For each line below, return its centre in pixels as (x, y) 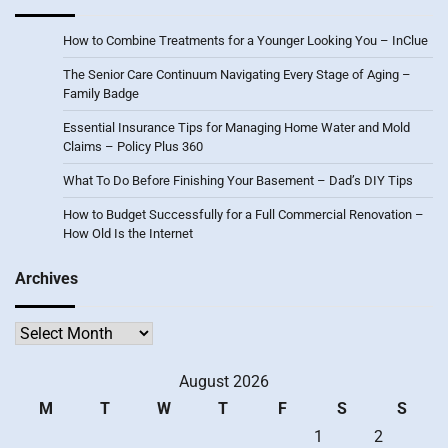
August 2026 (224, 381)
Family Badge (101, 93)
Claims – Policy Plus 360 (133, 146)
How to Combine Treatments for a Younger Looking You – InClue (245, 40)
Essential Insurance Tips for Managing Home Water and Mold (236, 127)
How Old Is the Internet (128, 233)
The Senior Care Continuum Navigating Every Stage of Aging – (237, 74)
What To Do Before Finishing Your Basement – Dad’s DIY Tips (238, 180)
